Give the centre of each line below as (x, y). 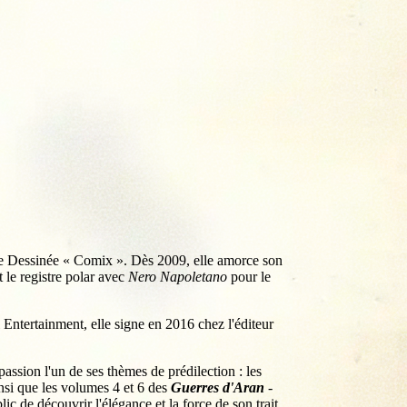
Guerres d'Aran (218, 388)
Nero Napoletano (178, 277)
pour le (249, 277)
